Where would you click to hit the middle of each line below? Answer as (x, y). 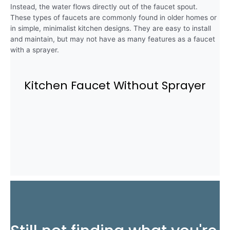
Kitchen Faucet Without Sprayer (115, 85)
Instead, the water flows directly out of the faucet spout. (104, 6)
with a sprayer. (35, 50)
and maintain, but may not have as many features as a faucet (113, 39)
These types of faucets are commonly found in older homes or (113, 17)
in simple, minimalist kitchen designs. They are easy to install (111, 28)
